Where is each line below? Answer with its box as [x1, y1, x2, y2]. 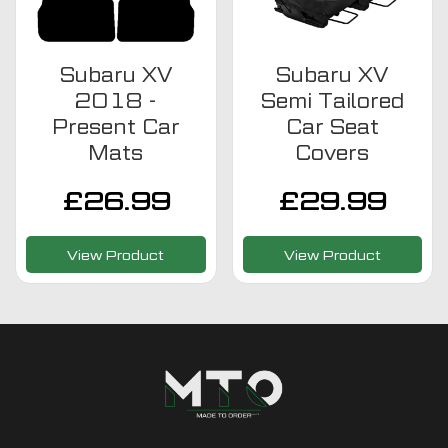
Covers [295, 140, 370, 165]
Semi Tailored [260, 88, 404, 113]
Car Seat [285, 114, 379, 139]
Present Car [51, 114, 180, 139]
